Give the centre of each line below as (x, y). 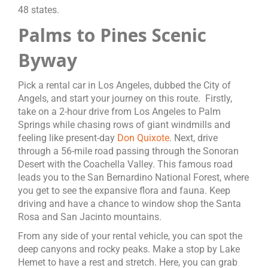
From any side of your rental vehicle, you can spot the (130, 236)
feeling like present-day (68, 138)
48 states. (39, 10)
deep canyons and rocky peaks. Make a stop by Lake (129, 249)
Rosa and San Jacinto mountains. (90, 217)
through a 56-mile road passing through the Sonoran (128, 151)
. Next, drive (194, 138)
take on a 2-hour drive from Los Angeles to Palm (119, 112)
